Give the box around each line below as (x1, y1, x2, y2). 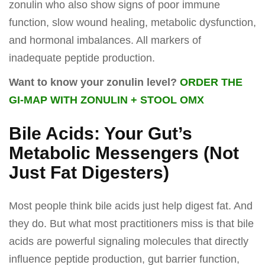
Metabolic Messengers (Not (9, 143, 239, 163)
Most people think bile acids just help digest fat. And (9, 200, 253, 212)
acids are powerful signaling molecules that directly (9, 235, 248, 248)
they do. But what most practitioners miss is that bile (9, 218, 254, 230)
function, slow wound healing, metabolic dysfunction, (9, 16, 256, 28)
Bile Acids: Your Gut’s (9, 124, 192, 144)
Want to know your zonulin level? (9, 76, 180, 89)
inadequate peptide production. (9, 51, 155, 64)
